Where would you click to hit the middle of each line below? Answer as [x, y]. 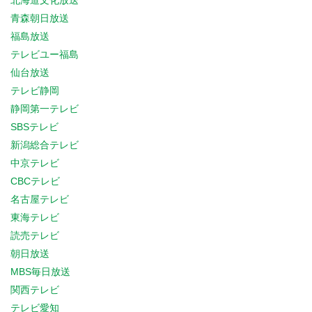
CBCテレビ [35, 181]
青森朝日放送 [40, 18]
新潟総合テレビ [45, 145]
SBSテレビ [34, 127]
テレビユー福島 [45, 54]
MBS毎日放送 [40, 272]
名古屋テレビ [40, 199]
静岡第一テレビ [45, 109]
